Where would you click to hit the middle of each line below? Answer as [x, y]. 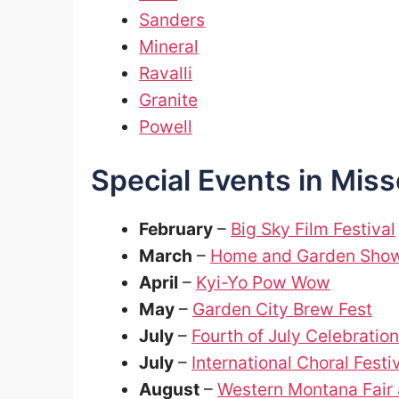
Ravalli [166, 73]
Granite [168, 99]
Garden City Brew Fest [282, 309]
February [176, 228]
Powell [166, 126]
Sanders [172, 19]
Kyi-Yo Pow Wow [263, 282]
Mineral [169, 46]
